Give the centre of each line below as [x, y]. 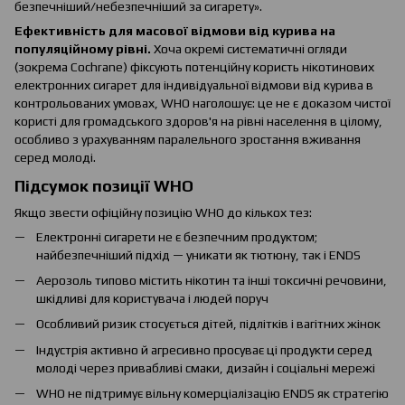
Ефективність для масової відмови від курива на [175, 30]
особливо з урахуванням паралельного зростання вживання [188, 139]
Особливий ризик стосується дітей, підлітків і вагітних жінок [208, 324]
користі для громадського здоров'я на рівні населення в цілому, [198, 121]
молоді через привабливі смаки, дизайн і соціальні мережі [206, 367]
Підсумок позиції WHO [104, 186]
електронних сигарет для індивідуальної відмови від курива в [194, 85]
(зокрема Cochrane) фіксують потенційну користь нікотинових [194, 66]
